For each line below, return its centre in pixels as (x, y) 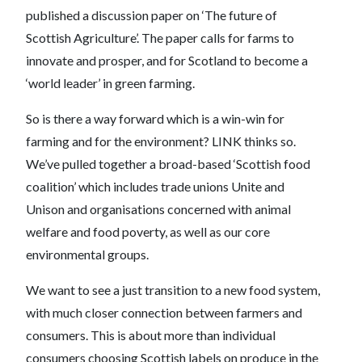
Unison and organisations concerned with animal (158, 209)
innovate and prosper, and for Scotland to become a (167, 60)
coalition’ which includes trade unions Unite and (155, 186)
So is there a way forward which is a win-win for (155, 118)
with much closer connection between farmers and (164, 312)
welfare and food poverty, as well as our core (148, 232)
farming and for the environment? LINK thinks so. (161, 141)
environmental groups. (87, 254)
